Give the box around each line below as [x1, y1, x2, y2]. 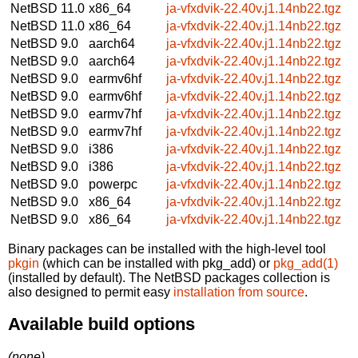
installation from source [173, 284, 304, 299]
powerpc [89, 177, 137, 191]
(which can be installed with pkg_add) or [39, 256, 273, 270]
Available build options [8, 314, 195, 335]
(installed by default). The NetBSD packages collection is [8, 270, 330, 284]
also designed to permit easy [8, 284, 173, 299]
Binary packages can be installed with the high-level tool [8, 241, 326, 256]
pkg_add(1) [273, 256, 338, 270]
